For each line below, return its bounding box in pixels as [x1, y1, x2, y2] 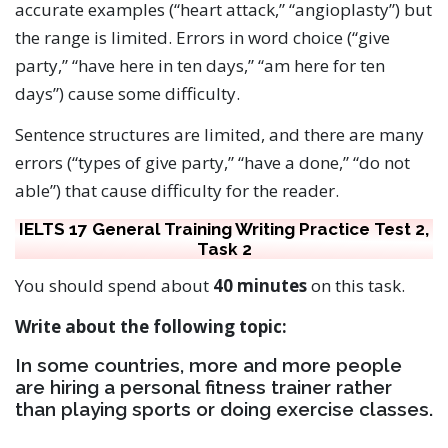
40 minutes [213, 273, 307, 297]
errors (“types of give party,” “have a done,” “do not [15, 151, 410, 175]
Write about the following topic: [15, 314, 287, 338]
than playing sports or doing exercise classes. [15, 397, 433, 420]
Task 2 [196, 238, 252, 259]
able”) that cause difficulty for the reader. [15, 179, 339, 203]
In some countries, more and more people [15, 353, 402, 376]
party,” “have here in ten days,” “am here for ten [15, 54, 385, 78]
